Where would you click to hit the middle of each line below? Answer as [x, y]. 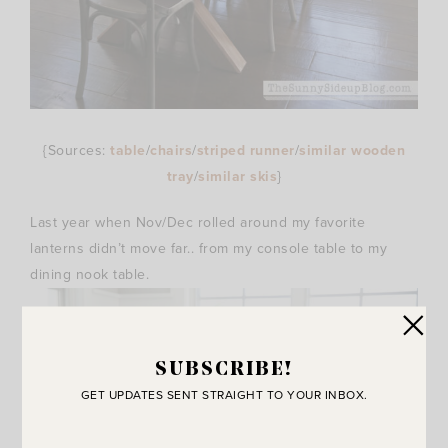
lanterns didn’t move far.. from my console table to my [208, 248]
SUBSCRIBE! [224, 369]
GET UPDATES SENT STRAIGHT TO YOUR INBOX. [224, 394]
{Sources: [76, 150]
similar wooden [352, 150]
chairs [171, 150]
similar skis [237, 176]
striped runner [245, 150]
